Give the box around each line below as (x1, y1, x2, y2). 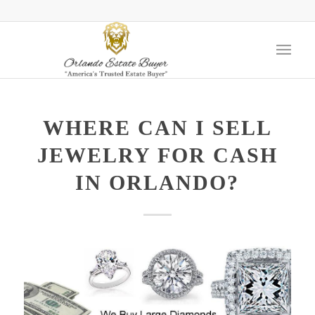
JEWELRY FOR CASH (37, 143, 278, 167)
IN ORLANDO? (75, 171, 240, 194)
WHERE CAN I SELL (42, 116, 272, 139)
